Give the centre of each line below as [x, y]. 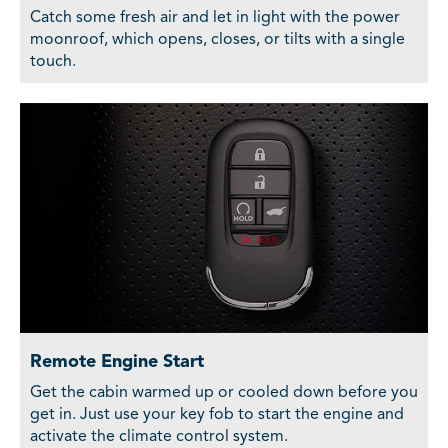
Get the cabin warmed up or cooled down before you [224, 392]
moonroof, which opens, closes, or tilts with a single [217, 40]
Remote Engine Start [117, 361]
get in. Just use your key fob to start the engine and [217, 414]
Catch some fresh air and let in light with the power [215, 18]
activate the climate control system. [159, 436]
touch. [53, 62]
